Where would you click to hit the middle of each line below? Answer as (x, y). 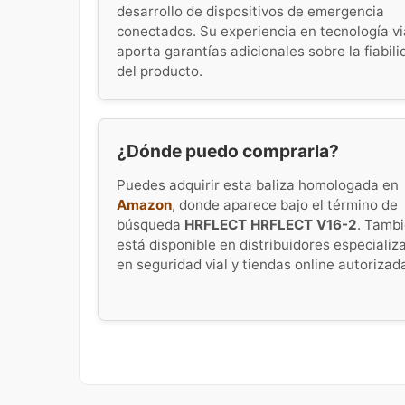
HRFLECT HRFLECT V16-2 (271, 225)
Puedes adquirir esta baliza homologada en (258, 185)
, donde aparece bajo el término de (285, 205)
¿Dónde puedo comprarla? (228, 151)
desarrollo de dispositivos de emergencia (250, 11)
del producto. (160, 71)
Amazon (144, 205)
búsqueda (151, 225)
